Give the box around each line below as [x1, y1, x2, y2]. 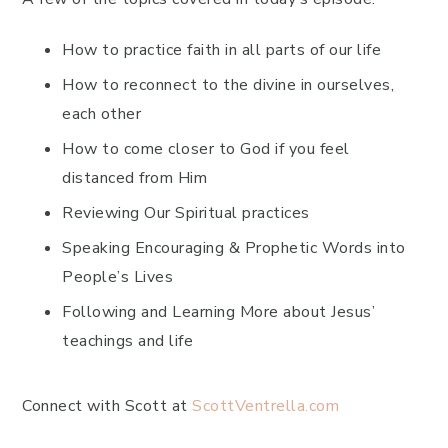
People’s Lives [62, 266, 173, 288]
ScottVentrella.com [192, 395, 339, 417]
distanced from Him [62, 167, 207, 189]
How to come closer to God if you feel [62, 138, 350, 160]
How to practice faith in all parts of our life [62, 39, 381, 61]
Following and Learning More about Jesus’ [62, 301, 375, 323]
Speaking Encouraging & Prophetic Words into [62, 237, 406, 259]
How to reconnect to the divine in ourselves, [62, 74, 394, 96]
